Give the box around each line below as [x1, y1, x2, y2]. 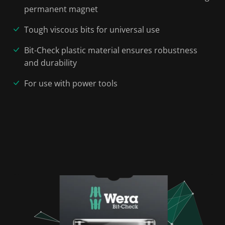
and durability [24, 57, 77, 68]
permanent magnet [24, 3, 98, 15]
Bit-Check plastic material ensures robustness [24, 44, 197, 56]
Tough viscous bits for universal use [24, 24, 160, 35]
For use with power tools [24, 77, 118, 89]
